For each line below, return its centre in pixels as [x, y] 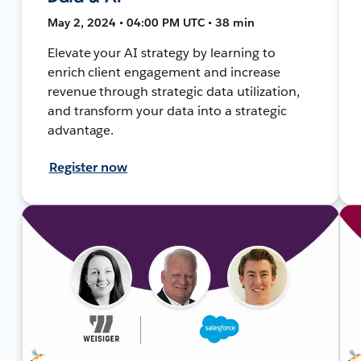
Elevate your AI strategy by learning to [161, 52]
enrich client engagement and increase [164, 72]
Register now [88, 167]
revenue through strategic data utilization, [173, 91]
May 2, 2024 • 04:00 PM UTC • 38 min [151, 22]
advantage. [81, 130]
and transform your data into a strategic [167, 110]
